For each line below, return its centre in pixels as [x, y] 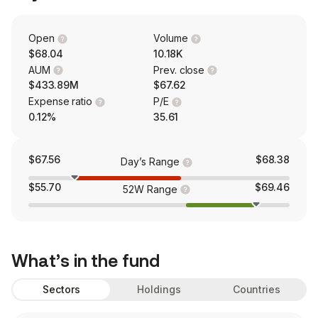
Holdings [159, 290]
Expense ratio [61, 102]
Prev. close [179, 70]
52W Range [150, 189]
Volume [171, 38]
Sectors [61, 290]
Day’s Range [150, 161]
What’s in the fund [86, 262]
